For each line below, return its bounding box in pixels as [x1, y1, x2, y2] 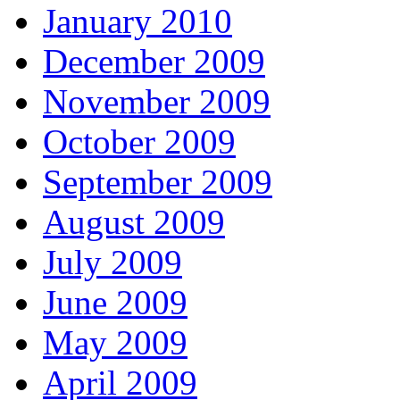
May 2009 [43, 323, 187, 362]
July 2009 [43, 243, 182, 282]
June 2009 [43, 283, 187, 322]
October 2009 [43, 122, 236, 162]
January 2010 [43, 2, 232, 41]
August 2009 [43, 203, 225, 242]
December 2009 [43, 42, 265, 81]
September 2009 [43, 162, 272, 202]
